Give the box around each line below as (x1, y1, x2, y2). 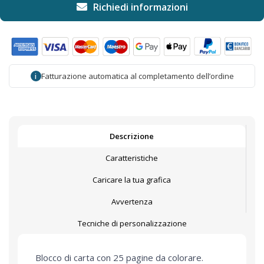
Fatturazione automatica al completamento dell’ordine (41, 71, 234, 82)
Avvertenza (111, 196, 153, 207)
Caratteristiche (105, 153, 158, 164)
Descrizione (110, 131, 154, 142)
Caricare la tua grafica (93, 174, 171, 186)
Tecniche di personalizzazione (77, 218, 187, 229)
